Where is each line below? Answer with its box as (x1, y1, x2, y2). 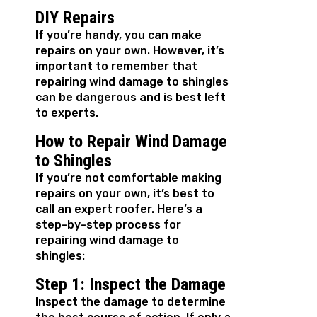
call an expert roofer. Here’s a (35, 202, 202, 217)
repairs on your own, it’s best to (35, 187, 214, 201)
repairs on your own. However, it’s (35, 44, 224, 58)
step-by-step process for (35, 218, 181, 232)
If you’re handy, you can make (35, 28, 202, 42)
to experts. (35, 106, 98, 120)
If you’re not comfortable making (35, 171, 221, 185)
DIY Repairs (35, 8, 115, 28)
